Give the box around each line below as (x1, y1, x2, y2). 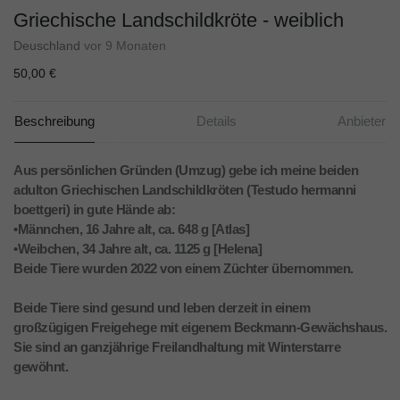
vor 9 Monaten (84, 38, 166, 54)
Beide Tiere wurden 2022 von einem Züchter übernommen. (13, 261, 354, 277)
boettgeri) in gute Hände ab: (13, 202, 175, 218)
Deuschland (13, 38, 80, 54)
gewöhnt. (13, 359, 68, 375)
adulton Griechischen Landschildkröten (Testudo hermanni (13, 182, 356, 198)
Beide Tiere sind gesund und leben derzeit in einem (13, 300, 310, 316)
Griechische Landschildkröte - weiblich (13, 9, 344, 32)
